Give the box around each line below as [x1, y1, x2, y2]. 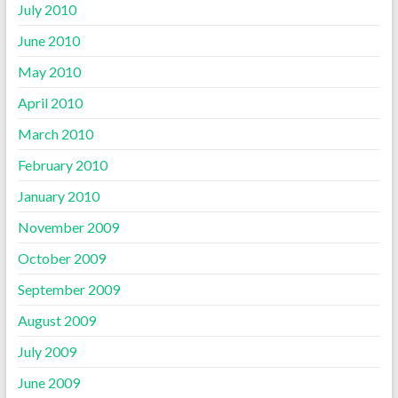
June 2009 [17, 373, 80, 391]
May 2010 [17, 62, 81, 80]
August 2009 [17, 311, 96, 329]
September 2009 [17, 280, 120, 298]
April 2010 [17, 93, 83, 111]
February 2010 [17, 155, 107, 173]
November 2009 [17, 218, 119, 235]
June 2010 [17, 31, 80, 49]
